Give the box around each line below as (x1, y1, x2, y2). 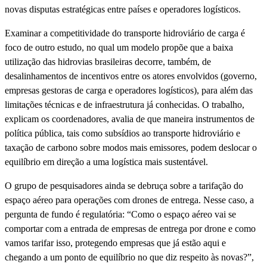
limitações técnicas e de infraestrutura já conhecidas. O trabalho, (5, 99, 244, 110)
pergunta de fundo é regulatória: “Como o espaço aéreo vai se (5, 209, 236, 219)
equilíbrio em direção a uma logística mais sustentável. (5, 156, 208, 167)
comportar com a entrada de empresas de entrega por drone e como (5, 223, 256, 234)
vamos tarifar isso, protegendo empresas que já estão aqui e (5, 237, 226, 248)
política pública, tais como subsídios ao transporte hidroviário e (5, 128, 240, 138)
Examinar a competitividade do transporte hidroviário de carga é (5, 27, 245, 38)
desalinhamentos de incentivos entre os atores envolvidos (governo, (5, 70, 257, 81)
